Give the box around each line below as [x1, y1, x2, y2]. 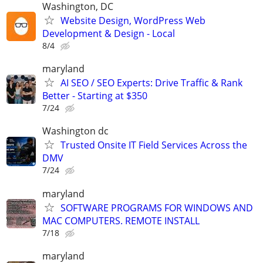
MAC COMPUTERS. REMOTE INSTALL [42, 214, 200, 227]
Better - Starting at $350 [42, 89, 147, 103]
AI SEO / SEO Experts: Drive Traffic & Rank [60, 76, 242, 90]
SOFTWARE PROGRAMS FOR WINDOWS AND [60, 201, 253, 214]
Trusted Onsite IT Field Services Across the [60, 139, 247, 152]
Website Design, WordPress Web [60, 14, 205, 27]
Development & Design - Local [42, 26, 175, 40]
